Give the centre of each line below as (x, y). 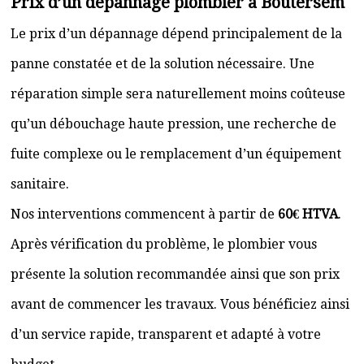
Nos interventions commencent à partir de (144, 214)
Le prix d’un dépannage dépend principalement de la (176, 34)
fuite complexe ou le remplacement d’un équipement (176, 154)
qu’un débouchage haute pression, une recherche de (173, 124)
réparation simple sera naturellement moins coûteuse (178, 94)
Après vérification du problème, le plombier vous (164, 244)
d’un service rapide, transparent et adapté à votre (166, 334)
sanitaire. (40, 184)
